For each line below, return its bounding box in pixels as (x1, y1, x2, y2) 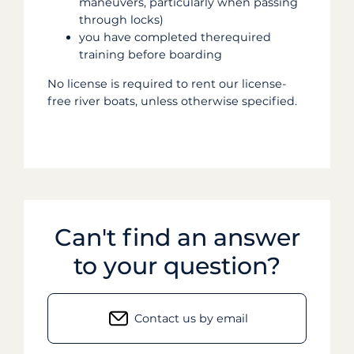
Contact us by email (134, 311, 248, 326)
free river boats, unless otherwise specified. (47, 93, 297, 108)
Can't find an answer (54, 222, 300, 252)
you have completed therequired (79, 30, 271, 45)
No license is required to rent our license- (47, 76, 287, 91)
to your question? (73, 250, 281, 281)
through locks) (79, 13, 164, 28)
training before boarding (79, 47, 222, 62)
